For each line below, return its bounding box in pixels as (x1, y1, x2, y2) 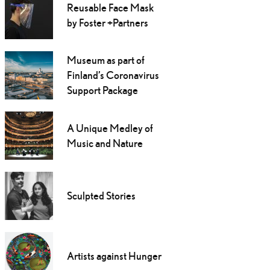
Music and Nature (66, 137, 143, 150)
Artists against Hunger (66, 250, 162, 263)
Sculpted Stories (66, 189, 136, 202)
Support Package (66, 84, 138, 97)
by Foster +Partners (66, 16, 148, 30)
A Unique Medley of (66, 122, 153, 135)
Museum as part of (66, 54, 145, 67)
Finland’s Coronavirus (66, 69, 159, 82)
